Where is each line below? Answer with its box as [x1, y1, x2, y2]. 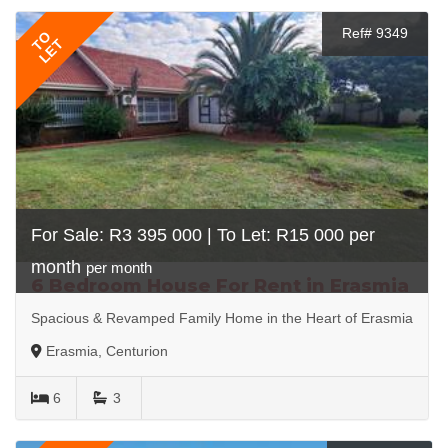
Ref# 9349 [342, 24, 408, 41]
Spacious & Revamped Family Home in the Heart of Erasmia [31, 309, 413, 326]
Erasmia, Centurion [46, 342, 168, 359]
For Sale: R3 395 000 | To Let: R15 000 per [31, 224, 375, 245]
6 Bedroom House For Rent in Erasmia [31, 274, 409, 297]
